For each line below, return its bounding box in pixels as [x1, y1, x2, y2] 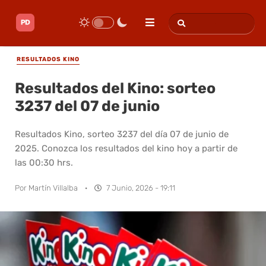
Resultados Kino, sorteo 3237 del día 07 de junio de [15, 128, 229, 140]
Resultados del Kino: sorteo [15, 79, 216, 97]
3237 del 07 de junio [15, 97, 160, 115]
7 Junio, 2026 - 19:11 [106, 183, 175, 192]
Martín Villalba [28, 183, 78, 192]
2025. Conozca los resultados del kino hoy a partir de [15, 142, 237, 154]
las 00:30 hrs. [15, 157, 73, 168]
